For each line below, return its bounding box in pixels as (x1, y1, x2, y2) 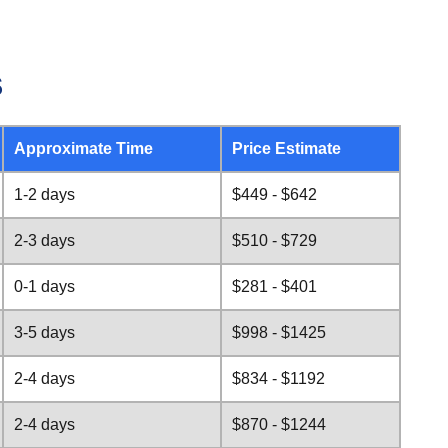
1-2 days (14, 186, 75, 203)
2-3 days (14, 232, 75, 249)
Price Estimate (232, 140, 341, 157)
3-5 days (14, 324, 75, 341)
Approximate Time (14, 140, 153, 157)
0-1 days (14, 278, 75, 295)
